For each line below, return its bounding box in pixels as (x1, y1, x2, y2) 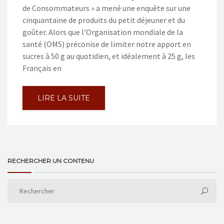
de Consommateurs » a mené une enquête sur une (22, 3, 190, 13)
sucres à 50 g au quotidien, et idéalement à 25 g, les (22, 51, 195, 61)
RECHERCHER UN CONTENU (7, 157, 94, 165)
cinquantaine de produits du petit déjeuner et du (22, 15, 185, 25)
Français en (22, 63, 61, 73)
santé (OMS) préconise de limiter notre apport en (22, 39, 191, 49)
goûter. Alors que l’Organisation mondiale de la (22, 27, 183, 37)
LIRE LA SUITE (37, 93, 90, 103)
